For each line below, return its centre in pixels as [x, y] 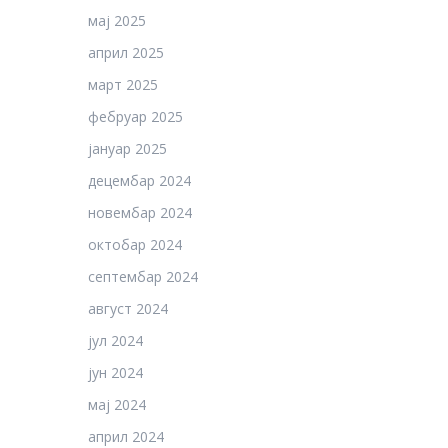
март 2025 [123, 84]
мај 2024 [117, 404]
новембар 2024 [140, 212]
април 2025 [126, 52]
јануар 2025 [127, 148]
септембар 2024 [143, 276]
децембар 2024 [139, 180]
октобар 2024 [135, 244]
